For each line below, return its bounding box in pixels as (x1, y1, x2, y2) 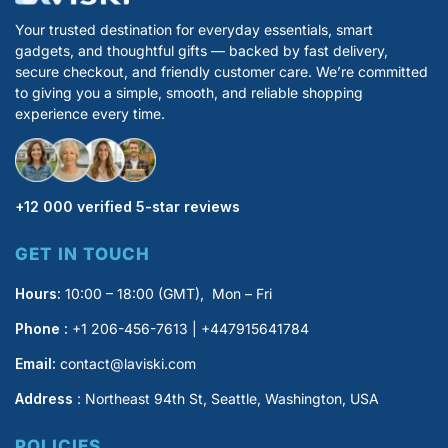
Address (15, 390, 73, 408)
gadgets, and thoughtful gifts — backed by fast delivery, (15, 41, 388, 59)
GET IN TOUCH (15, 243, 150, 264)
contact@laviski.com (60, 355, 196, 373)
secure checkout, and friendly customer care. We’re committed (15, 62, 428, 80)
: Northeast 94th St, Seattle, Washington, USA (73, 390, 379, 408)
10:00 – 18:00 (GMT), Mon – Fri (61, 285, 272, 303)
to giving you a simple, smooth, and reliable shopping (15, 83, 363, 101)
